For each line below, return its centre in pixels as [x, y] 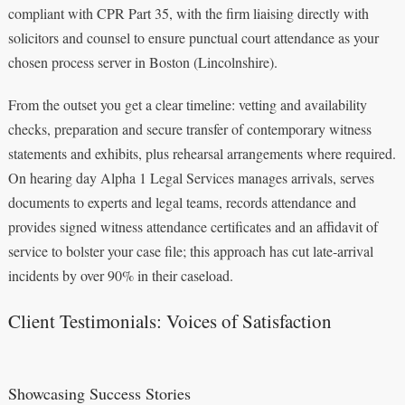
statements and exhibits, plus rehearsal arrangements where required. [202, 153]
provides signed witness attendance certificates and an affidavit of [193, 226]
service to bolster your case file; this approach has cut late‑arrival [190, 250]
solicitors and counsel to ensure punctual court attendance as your [193, 37]
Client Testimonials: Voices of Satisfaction [170, 320]
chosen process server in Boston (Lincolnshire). [142, 61]
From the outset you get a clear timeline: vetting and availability [187, 104]
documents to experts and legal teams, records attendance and [182, 202]
